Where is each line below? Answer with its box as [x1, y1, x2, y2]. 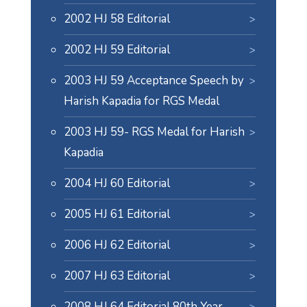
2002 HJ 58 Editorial [63, 11, 170, 27]
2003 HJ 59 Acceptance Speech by [63, 73, 244, 88]
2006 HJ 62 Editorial [63, 237, 170, 253]
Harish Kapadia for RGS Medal [63, 93, 219, 109]
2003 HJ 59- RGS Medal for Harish [63, 124, 245, 140]
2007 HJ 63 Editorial [63, 268, 170, 284]
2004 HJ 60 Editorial [63, 175, 170, 191]
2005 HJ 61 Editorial [63, 206, 170, 222]
